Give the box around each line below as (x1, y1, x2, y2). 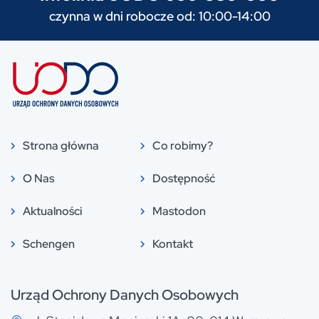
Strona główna (23, 138, 99, 154)
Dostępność (152, 171, 215, 187)
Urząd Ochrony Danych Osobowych (11, 286, 239, 305)
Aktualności (23, 204, 82, 219)
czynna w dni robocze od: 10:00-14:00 (48, 8, 271, 25)
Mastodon (152, 204, 206, 219)
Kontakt (152, 236, 193, 252)
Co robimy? (152, 138, 213, 154)
